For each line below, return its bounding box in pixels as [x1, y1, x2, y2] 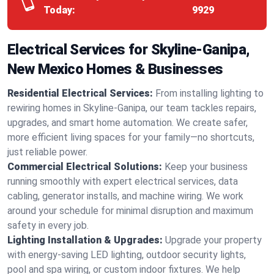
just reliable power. [7, 146, 87, 158]
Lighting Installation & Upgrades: [7, 234, 163, 246]
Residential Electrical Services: [7, 87, 153, 99]
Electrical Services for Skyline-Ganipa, [7, 41, 250, 58]
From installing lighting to [155, 87, 264, 99]
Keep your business [165, 161, 248, 172]
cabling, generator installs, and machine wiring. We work [7, 190, 243, 202]
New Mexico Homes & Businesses [7, 61, 223, 78]
